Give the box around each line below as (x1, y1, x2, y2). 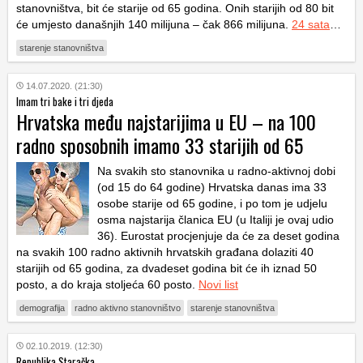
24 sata (292, 17, 330, 31)
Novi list (199, 277, 238, 291)
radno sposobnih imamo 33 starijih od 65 (16, 130, 303, 160)
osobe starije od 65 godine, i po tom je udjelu (97, 196, 327, 210)
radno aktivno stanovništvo (75, 302, 181, 313)
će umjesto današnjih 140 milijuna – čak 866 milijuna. (16, 17, 292, 31)
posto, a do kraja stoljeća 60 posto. (16, 277, 199, 291)
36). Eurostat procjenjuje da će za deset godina (97, 228, 340, 242)
